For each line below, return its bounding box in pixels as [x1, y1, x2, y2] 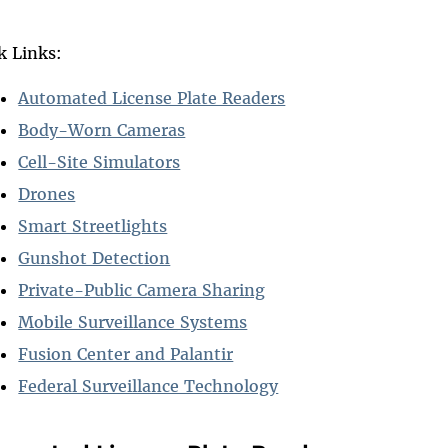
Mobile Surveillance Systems [18, 312, 248, 333]
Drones [18, 184, 76, 205]
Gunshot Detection [18, 248, 171, 269]
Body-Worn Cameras [18, 120, 186, 141]
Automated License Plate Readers [18, 88, 286, 109]
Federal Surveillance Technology [18, 376, 279, 397]
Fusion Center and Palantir [18, 344, 234, 365]
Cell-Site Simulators [18, 152, 181, 173]
